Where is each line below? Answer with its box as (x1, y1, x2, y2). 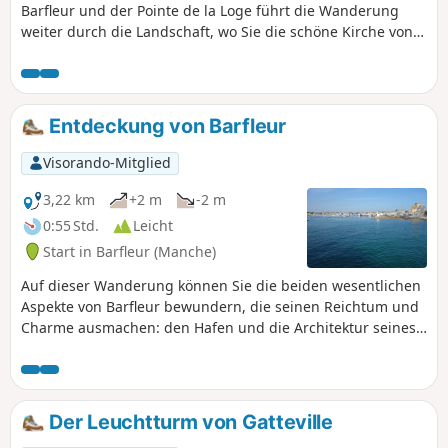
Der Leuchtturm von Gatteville (44, 409, 333, 434)
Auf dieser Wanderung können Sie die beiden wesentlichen (21, 275, 421, 295)
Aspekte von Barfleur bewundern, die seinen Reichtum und (21, 296, 419, 316)
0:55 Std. (43, 216, 99, 236)
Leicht (133, 216, 173, 236)
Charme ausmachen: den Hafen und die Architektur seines (21, 317, 416, 337)
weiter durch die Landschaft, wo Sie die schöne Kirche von (21, 22, 413, 42)
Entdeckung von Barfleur (44, 114, 286, 139)
